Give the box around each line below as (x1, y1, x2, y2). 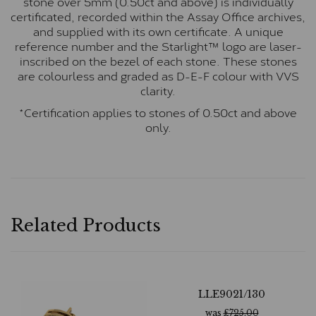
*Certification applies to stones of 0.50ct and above (19, 103, 297, 121)
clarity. (140, 81, 176, 99)
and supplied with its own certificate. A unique (32, 22, 284, 40)
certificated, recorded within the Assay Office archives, (11, 7, 305, 25)
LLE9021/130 (198, 288, 265, 301)
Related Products (11, 215, 161, 236)
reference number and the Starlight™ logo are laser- (14, 37, 302, 55)
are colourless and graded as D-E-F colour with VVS (17, 66, 299, 85)
